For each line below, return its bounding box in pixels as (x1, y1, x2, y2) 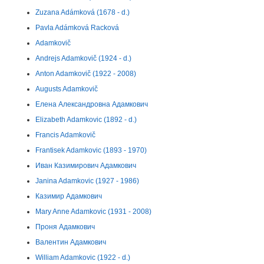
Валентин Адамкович (35, 238, 106, 246)
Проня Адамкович (35, 223, 95, 231)
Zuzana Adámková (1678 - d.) (35, 8, 130, 16)
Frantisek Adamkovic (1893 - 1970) (35, 146, 147, 154)
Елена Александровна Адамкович (35, 100, 148, 108)
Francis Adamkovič (35, 131, 95, 139)
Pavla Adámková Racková (35, 24, 119, 32)
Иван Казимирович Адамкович (35, 161, 136, 170)
